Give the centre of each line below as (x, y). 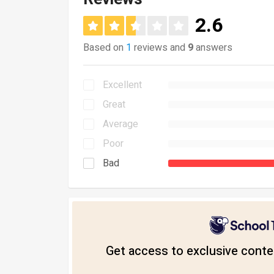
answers (213, 48)
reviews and (160, 48)
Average (120, 124)
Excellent (122, 85)
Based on (105, 48)
